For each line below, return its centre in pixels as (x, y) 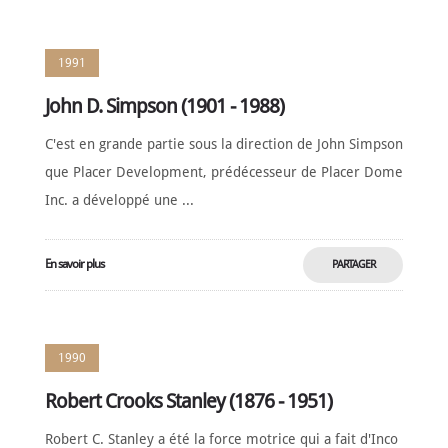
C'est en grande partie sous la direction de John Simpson (223, 144)
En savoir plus (74, 264)
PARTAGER (353, 264)
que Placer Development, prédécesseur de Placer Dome (223, 172)
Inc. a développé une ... (119, 200)
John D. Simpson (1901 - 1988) (164, 106)
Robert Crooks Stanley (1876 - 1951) (188, 401)
